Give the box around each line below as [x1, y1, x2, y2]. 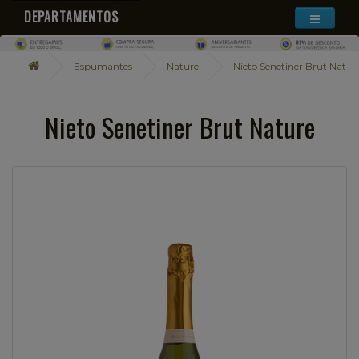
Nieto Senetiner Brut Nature [44, 107, 315, 147]
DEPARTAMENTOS [24, 7, 119, 26]
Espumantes [74, 59, 132, 72]
